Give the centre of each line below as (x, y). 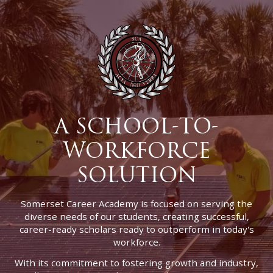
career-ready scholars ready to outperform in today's (136, 229)
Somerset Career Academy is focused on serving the (136, 203)
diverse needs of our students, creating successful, (136, 216)
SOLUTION (136, 175)
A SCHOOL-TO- (136, 127)
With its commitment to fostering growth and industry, (136, 263)
